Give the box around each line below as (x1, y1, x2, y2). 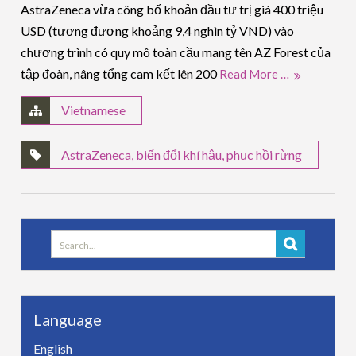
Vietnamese (61, 102, 126, 118)
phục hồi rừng (226, 146, 303, 162)
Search (50, 230, 87, 246)
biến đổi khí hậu (136, 146, 222, 162)
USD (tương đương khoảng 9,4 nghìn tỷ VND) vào (21, 22, 295, 38)
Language (33, 309, 103, 329)
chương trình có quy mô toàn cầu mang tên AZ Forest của (21, 44, 331, 60)
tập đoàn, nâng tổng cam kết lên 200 (21, 65, 220, 81)
